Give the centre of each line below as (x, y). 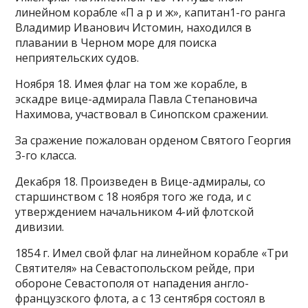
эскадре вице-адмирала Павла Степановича (136, 99)
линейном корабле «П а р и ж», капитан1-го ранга (151, 12)
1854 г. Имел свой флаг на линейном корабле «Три (152, 253)
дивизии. (40, 227)
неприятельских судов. (77, 58)
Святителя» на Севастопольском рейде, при (135, 268)
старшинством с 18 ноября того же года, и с (133, 197)
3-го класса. (46, 155)
